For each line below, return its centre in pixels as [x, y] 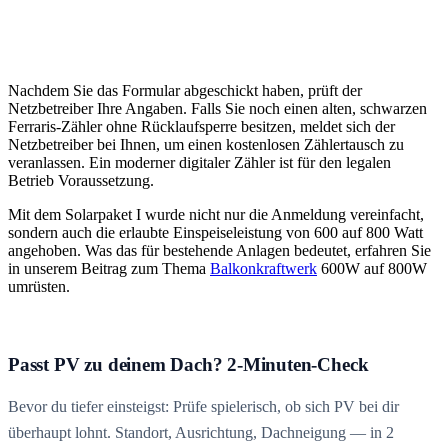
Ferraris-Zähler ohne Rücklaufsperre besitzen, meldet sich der [201, 127]
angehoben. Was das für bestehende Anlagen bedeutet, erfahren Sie [219, 251]
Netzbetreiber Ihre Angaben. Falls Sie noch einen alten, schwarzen [217, 109]
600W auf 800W [372, 269]
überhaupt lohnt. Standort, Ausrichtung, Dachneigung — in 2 [201, 433]
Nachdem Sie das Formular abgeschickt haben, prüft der [185, 91]
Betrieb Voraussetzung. [81, 181]
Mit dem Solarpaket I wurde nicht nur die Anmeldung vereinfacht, [216, 215]
